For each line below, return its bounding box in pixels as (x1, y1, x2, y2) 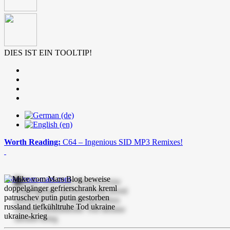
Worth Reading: (4, 138, 63, 146)
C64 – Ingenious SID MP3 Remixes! (63, 138, 183, 146)
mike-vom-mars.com (4, 175, 71, 183)
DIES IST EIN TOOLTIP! (4, 48, 92, 57)
